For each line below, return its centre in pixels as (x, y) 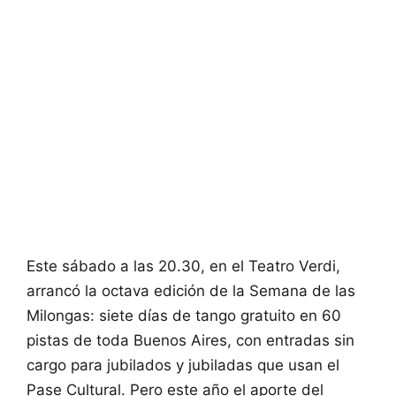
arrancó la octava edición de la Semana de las (191, 291)
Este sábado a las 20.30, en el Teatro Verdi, (183, 267)
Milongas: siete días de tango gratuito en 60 (184, 316)
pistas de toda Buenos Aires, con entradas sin (190, 341)
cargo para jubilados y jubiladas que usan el (183, 366)
